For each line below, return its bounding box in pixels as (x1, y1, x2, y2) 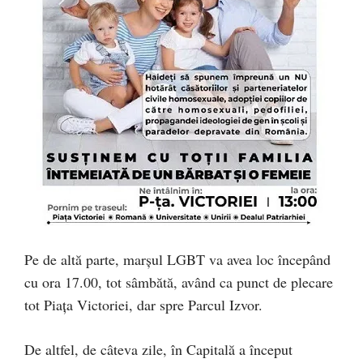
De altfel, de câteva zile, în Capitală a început (24, 340, 293, 360)
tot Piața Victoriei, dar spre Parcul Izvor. (24, 295, 263, 315)
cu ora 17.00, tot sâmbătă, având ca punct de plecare (24, 272, 333, 293)
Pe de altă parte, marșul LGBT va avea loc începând (24, 250, 331, 270)
